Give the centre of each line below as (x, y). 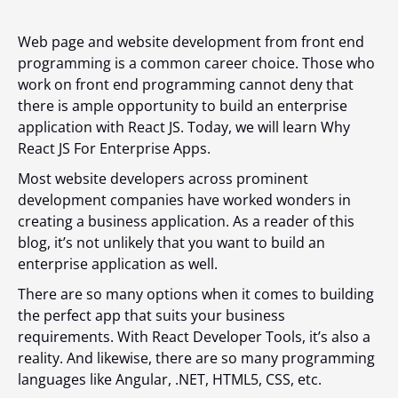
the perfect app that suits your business (151, 315)
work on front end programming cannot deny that (186, 84)
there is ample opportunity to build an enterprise (183, 106)
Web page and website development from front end (191, 42)
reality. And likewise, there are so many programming (196, 358)
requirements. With (85, 337)
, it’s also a (336, 337)
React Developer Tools (227, 337)
